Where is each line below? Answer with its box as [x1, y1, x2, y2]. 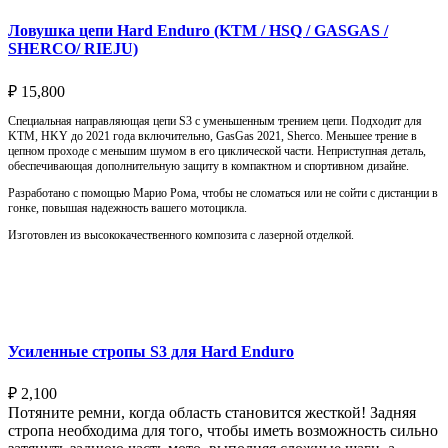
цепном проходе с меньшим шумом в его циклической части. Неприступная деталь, [8, 143, 426, 158]
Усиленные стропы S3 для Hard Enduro [8, 342, 294, 360]
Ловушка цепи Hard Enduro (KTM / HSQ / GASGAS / [8, 22, 388, 40]
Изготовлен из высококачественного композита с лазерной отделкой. [8, 227, 354, 242]
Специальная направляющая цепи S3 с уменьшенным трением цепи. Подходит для [8, 113, 422, 128]
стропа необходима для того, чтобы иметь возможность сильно [8, 422, 438, 440]
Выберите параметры [35, 271, 169, 287]
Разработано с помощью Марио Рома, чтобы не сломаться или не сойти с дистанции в [8, 185, 438, 200]
